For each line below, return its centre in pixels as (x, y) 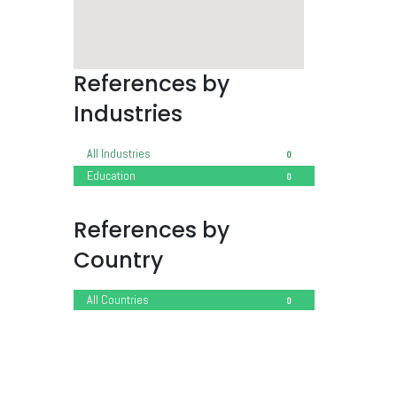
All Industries (118, 153)
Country (118, 261)
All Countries (117, 300)
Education (111, 175)
